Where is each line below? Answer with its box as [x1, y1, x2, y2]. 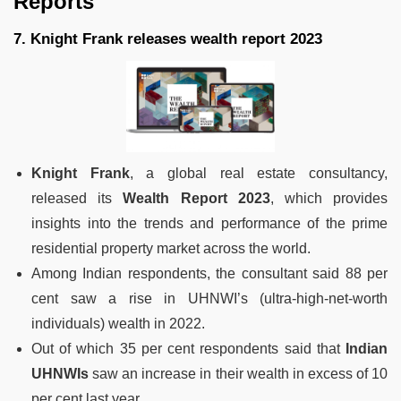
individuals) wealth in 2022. [31, 315, 205, 331]
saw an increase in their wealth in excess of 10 [89, 365, 388, 381]
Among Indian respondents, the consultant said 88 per [31, 265, 388, 281]
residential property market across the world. [31, 240, 311, 256]
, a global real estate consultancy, [129, 165, 388, 181]
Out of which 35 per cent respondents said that [31, 340, 346, 356]
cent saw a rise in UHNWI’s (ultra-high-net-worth [31, 290, 388, 306]
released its [31, 190, 124, 206]
